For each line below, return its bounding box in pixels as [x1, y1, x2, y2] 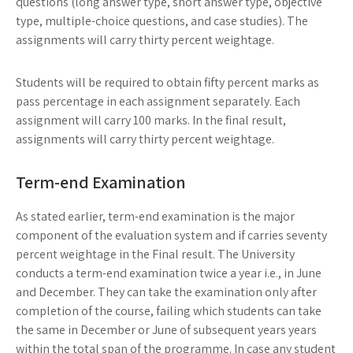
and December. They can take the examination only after [16, 284, 317, 300]
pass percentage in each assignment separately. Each [16, 93, 300, 110]
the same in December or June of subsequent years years [16, 321, 317, 338]
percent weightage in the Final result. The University [16, 246, 295, 262]
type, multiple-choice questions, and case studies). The [16, 13, 308, 29]
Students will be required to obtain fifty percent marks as [16, 74, 319, 91]
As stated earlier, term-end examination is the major [16, 208, 295, 225]
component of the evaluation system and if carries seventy [16, 227, 327, 243]
